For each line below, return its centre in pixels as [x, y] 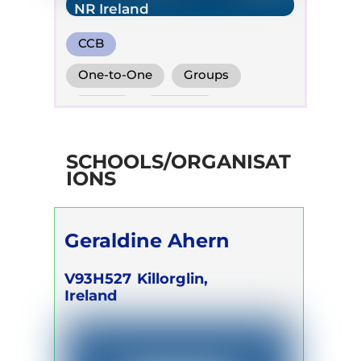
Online [102, 107]
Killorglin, [173, 278]
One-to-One [116, 75]
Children [108, 138]
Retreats [179, 107]
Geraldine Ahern [147, 241]
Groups [207, 75]
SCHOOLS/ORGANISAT [178, 162]
